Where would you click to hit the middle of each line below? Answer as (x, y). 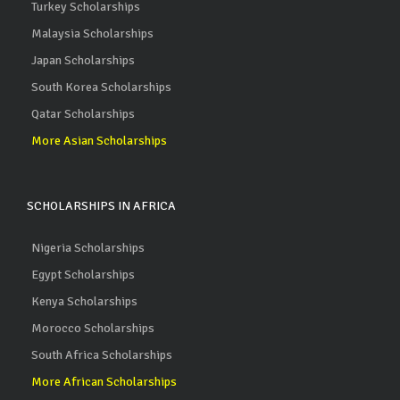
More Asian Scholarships (99, 140)
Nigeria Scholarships (88, 247)
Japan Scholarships (83, 60)
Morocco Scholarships (93, 328)
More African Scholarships (104, 381)
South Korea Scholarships (101, 87)
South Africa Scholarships (102, 354)
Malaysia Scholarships (92, 33)
